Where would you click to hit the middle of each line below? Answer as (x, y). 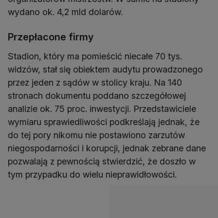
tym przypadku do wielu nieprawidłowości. (92, 175)
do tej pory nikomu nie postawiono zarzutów (96, 135)
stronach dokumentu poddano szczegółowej (97, 96)
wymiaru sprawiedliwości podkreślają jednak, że (104, 122)
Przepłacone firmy (51, 37)
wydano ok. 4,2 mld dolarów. (65, 12)
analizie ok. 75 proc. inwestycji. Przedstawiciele (102, 109)
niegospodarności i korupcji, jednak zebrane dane (107, 148)
